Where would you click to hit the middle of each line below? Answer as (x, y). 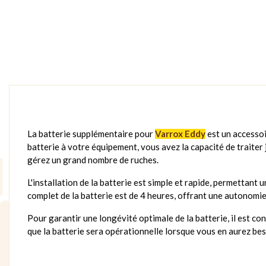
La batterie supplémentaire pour (91, 133)
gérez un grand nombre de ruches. (93, 159)
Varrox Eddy (180, 133)
